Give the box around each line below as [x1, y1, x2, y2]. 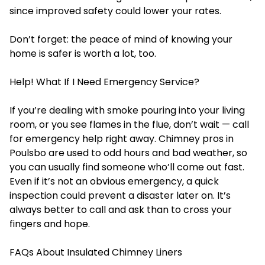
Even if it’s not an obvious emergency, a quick [9, 174, 219, 189]
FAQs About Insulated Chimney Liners [9, 245, 182, 260]
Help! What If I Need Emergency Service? [9, 75, 199, 89]
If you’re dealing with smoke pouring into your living [9, 104, 245, 118]
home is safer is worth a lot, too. [9, 47, 156, 61]
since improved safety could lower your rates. [9, 4, 221, 18]
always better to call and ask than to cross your [9, 203, 232, 217]
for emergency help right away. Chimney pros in [9, 132, 234, 146]
